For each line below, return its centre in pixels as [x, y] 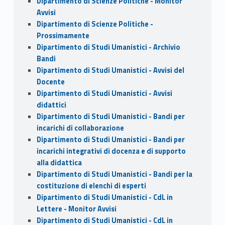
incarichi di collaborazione [80, 128]
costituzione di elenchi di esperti [91, 186]
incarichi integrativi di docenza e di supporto [111, 151]
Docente [50, 82]
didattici [51, 105]
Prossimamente [63, 35]
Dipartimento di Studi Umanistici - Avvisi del [110, 70]
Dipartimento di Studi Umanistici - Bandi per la [114, 174]
